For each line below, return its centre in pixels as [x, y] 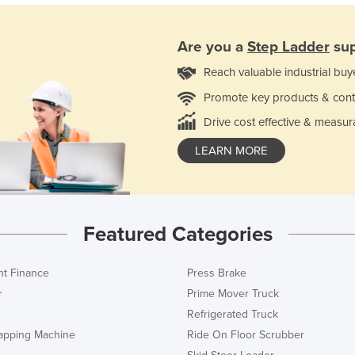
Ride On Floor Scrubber [246, 334]
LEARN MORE [231, 150]
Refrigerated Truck [233, 314]
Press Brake [217, 273]
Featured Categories [177, 234]
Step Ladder [288, 46]
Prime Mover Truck [233, 293]
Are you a [212, 46]
